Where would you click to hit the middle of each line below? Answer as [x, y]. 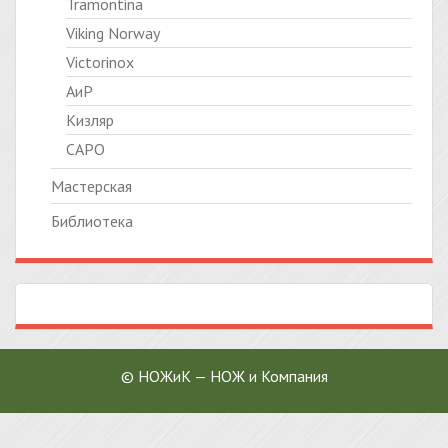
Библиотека [92, 221]
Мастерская [91, 186]
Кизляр [90, 120]
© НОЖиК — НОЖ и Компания [224, 376]
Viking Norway [113, 33]
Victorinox [100, 62]
